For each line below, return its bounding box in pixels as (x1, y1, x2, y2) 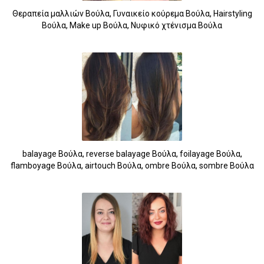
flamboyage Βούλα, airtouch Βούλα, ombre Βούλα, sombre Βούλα (10, 160, 254, 170)
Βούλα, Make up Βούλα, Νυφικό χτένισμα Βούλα (42, 20, 222, 30)
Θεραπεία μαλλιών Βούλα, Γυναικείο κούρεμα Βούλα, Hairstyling (12, 8, 252, 18)
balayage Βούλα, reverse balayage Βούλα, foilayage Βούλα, (22, 148, 242, 159)
